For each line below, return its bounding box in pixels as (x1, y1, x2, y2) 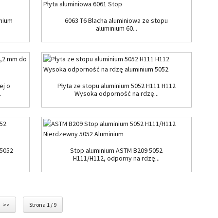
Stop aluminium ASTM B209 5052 (70, 146, 163, 155)
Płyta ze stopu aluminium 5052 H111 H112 (57, 81, 176, 90)
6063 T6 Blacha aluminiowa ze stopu (65, 16, 168, 25)
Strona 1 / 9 (29, 200, 56, 208)
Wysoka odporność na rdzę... (74, 89, 159, 98)
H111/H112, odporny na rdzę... (73, 154, 160, 163)
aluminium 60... (95, 24, 137, 33)
